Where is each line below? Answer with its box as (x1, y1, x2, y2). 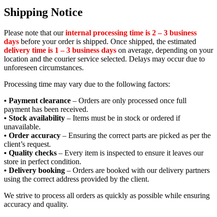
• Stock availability (4, 113, 65, 122)
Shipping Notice (4, 5, 83, 18)
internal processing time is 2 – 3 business (65, 28, 197, 37)
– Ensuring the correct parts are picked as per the (61, 131, 211, 139)
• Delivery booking (4, 166, 65, 174)
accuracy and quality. (4, 200, 70, 208)
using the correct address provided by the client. (4, 174, 149, 183)
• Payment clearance (4, 96, 71, 105)
